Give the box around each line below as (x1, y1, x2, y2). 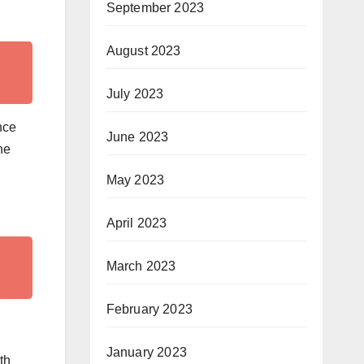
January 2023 (106, 345, 187, 359)
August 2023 (106, 44, 181, 58)
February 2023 (106, 302, 193, 316)
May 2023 (106, 173, 165, 187)
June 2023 (106, 130, 169, 144)
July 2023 (106, 87, 164, 101)
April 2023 (106, 216, 167, 230)
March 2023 (106, 259, 176, 273)
